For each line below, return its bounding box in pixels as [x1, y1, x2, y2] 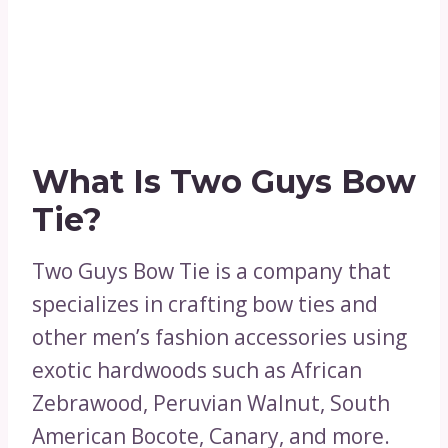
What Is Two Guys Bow [32, 162, 416, 202]
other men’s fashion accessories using [32, 323, 407, 352]
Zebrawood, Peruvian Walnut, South [32, 389, 390, 418]
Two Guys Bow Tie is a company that [32, 257, 391, 286]
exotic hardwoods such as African [32, 356, 362, 385]
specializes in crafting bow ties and [32, 290, 378, 319]
